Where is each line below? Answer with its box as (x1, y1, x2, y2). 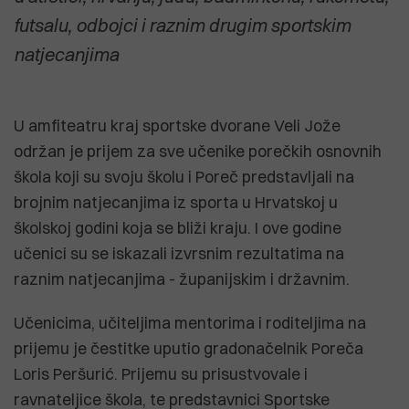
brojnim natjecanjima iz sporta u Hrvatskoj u (14, 192, 338, 212)
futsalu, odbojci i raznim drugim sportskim (14, 13, 351, 37)
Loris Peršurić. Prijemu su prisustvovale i (14, 363, 308, 383)
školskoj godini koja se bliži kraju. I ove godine (14, 217, 341, 237)
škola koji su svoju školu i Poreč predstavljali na (14, 166, 354, 186)
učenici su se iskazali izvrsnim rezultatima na (14, 243, 344, 263)
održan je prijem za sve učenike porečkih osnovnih (14, 141, 382, 161)
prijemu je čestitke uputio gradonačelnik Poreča (14, 338, 363, 358)
